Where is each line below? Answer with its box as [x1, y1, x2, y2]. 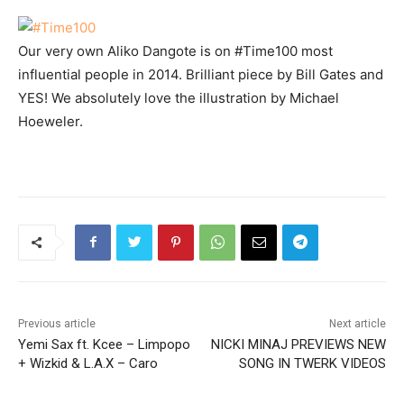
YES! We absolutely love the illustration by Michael [18, 88, 339, 106]
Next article [328, 317, 386, 330]
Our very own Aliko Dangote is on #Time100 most [18, 41, 333, 60]
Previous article [18, 317, 96, 330]
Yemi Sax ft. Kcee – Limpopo [18, 335, 190, 353]
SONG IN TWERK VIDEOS [238, 354, 386, 372]
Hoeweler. [18, 112, 83, 130]
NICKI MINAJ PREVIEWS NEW [210, 335, 386, 353]
